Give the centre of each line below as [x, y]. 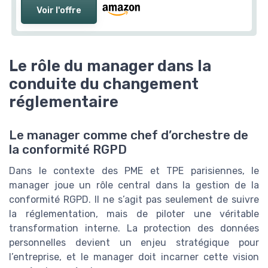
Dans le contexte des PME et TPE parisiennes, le [134, 171]
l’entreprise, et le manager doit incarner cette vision [134, 257]
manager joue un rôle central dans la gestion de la [134, 185]
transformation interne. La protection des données [134, 229]
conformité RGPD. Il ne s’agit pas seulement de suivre [134, 200]
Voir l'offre [59, 10]
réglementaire [64, 102]
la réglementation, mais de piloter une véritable [134, 214]
